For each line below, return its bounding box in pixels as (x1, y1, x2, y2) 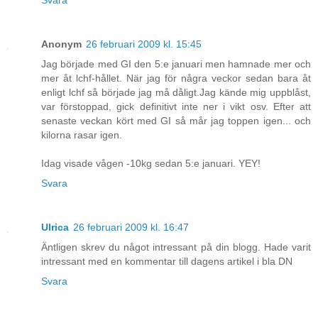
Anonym (41, 38, 82, 50)
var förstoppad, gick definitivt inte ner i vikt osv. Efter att (41, 101, 311, 113)
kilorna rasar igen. (41, 129, 122, 141)
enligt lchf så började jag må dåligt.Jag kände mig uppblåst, (41, 87, 311, 99)
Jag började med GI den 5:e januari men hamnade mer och (41, 58, 311, 70)
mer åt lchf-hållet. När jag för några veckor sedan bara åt (41, 72, 311, 84)
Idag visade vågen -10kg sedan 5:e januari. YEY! (41, 158, 261, 170)
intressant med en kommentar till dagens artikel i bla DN (41, 256, 292, 268)
